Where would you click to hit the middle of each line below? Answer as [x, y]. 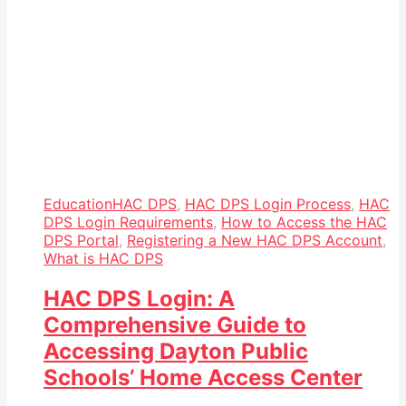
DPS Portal [81, 241]
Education [78, 204]
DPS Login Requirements [128, 222]
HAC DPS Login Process [268, 204]
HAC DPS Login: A [139, 299]
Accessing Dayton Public [176, 352]
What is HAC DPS [103, 259]
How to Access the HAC [304, 222]
